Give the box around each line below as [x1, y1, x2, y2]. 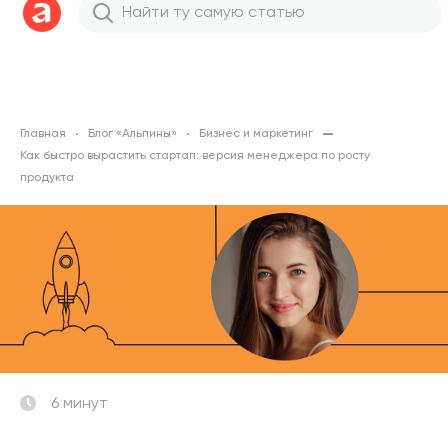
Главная [20, 128, 66, 140]
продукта [20, 172, 74, 184]
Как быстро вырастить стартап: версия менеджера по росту [20, 150, 370, 162]
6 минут [51, 396, 108, 412]
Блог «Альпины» [88, 128, 177, 140]
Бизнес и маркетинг [199, 128, 313, 140]
